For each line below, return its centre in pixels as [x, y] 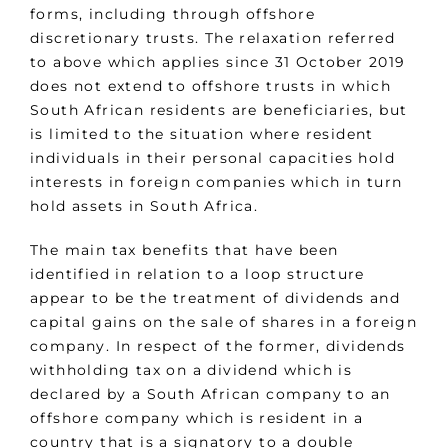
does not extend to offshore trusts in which [211, 86]
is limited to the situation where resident [202, 134]
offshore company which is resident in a [197, 418]
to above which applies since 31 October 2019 [218, 62]
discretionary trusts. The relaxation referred [212, 38]
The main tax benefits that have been [184, 250]
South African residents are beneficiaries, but [219, 110]
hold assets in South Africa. [144, 206]
